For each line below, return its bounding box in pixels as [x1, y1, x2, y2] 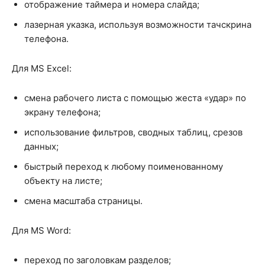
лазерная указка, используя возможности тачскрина [24, 19, 251, 31]
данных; [24, 141, 59, 153]
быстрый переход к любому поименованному [24, 161, 223, 173]
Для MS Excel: [12, 63, 72, 75]
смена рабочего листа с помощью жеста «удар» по [24, 92, 246, 104]
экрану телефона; [24, 106, 101, 118]
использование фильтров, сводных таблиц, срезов [24, 127, 243, 138]
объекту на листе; [24, 175, 102, 187]
